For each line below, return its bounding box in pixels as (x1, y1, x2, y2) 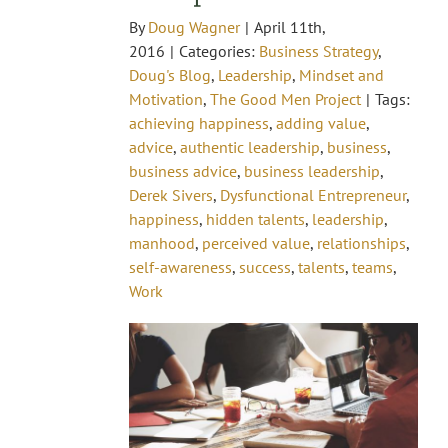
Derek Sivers (129, 185, 213, 206)
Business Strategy (259, 41, 378, 62)
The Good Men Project (210, 89, 361, 110)
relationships (317, 233, 406, 254)
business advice (129, 161, 237, 182)
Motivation (129, 89, 203, 110)
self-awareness (129, 257, 232, 278)
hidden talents (206, 209, 305, 230)
